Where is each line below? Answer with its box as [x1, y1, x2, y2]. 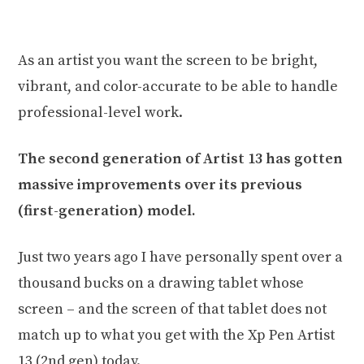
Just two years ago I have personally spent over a [18, 248, 344, 267]
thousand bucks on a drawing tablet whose [18, 274, 305, 293]
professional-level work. [18, 103, 184, 123]
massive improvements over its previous [18, 175, 303, 195]
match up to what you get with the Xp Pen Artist [18, 326, 336, 345]
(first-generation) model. [18, 201, 197, 221]
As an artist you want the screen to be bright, [18, 51, 318, 71]
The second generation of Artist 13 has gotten [18, 149, 344, 169]
